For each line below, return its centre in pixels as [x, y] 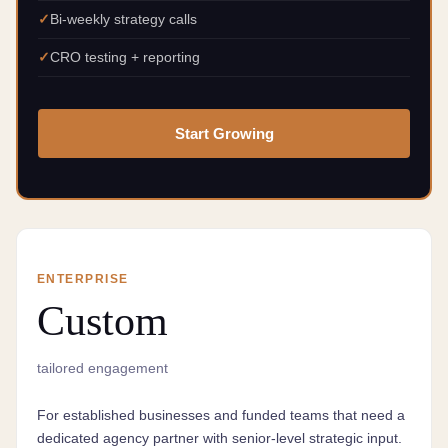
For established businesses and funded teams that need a [221, 415]
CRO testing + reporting [125, 57]
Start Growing [224, 133]
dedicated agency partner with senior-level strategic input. [219, 438]
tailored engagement [102, 368]
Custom [102, 321]
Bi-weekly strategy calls [123, 19]
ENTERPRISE [83, 279]
